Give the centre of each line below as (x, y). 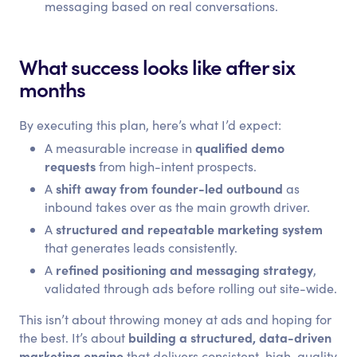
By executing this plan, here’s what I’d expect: (151, 125)
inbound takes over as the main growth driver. (178, 207)
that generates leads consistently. (141, 247)
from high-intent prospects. (177, 166)
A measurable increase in (120, 148)
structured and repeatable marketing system (190, 229)
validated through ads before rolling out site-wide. (191, 288)
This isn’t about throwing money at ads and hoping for (176, 319)
